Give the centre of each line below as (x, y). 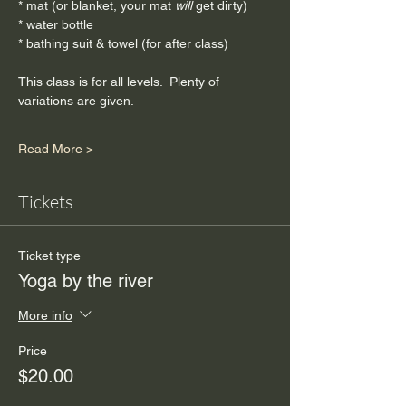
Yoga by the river (86, 281)
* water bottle (56, 25)
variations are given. (76, 101)
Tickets (46, 202)
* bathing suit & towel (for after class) (123, 44)
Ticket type (49, 256)
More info (45, 316)
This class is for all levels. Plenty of (121, 82)
